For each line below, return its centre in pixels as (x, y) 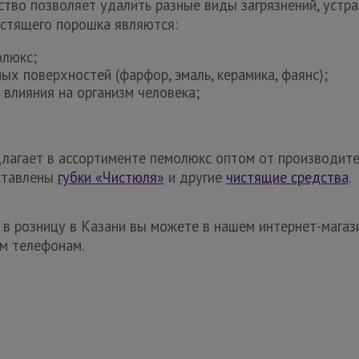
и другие (195, 177)
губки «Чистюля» (111, 177)
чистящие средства (287, 177)
